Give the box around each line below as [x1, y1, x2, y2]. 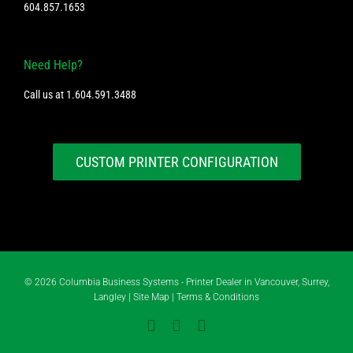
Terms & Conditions [176, 292, 259, 303]
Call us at [24, 88, 66, 102]
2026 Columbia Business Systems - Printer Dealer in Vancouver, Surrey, [34, 277, 329, 288]
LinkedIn [206, 316, 264, 334]
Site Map [133, 292, 169, 303]
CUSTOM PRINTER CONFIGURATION [75, 154, 278, 171]
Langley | [94, 292, 133, 303]
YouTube [180, 316, 237, 334]
